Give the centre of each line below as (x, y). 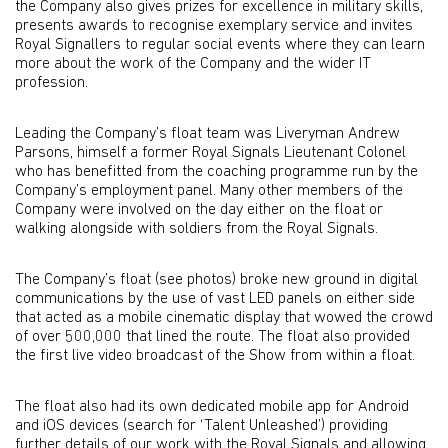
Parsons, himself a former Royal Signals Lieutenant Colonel (210, 153)
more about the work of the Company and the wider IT (193, 64)
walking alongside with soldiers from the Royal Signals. (196, 229)
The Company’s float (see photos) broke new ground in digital (216, 280)
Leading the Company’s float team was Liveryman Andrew (207, 134)
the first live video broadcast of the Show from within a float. (215, 356)
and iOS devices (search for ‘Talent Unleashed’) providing (201, 426)
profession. (51, 83)
